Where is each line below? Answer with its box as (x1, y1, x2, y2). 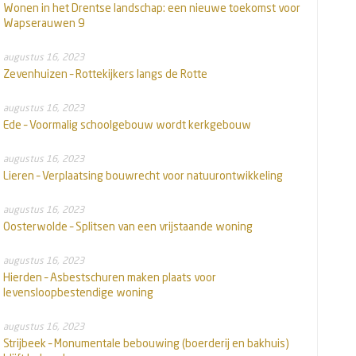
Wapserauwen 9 (3, 16, 84, 30)
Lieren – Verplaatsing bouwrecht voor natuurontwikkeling (3, 168, 283, 183)
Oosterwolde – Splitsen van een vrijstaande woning (3, 219, 253, 234)
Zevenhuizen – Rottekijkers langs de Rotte (3, 67, 207, 81)
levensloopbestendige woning (3, 285, 153, 300)
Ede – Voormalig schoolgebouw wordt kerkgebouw (3, 118, 251, 132)
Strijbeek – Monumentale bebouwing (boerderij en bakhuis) (3, 336, 289, 350)
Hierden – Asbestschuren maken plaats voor (3, 270, 216, 284)
